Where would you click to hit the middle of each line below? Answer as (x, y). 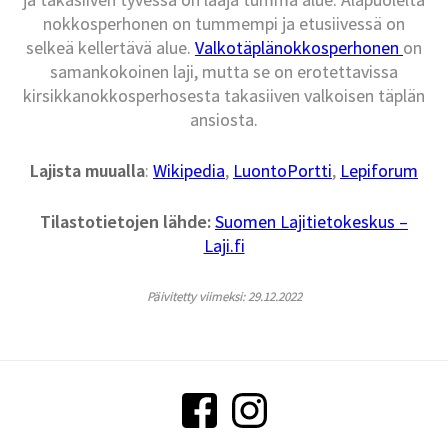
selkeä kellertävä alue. (110, 48)
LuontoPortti (282, 171)
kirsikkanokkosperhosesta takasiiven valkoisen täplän (224, 96)
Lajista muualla (87, 171)
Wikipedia (189, 171)
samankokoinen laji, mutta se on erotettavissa (224, 72)
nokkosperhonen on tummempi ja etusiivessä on (224, 24)
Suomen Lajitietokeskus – (311, 222)
